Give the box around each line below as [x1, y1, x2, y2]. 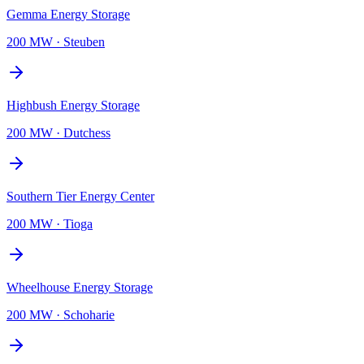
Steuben [63, 34, 105, 49]
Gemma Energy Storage [6, 6, 130, 21]
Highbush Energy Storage [6, 97, 140, 112]
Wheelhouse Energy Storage [6, 279, 153, 294]
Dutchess [63, 125, 110, 140]
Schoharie [63, 307, 115, 322]
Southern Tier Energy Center [6, 188, 154, 203]
